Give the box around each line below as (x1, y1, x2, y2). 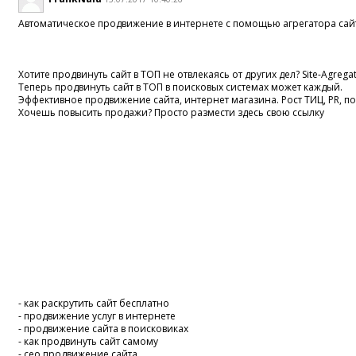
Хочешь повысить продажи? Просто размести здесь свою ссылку (18, 106, 325, 120)
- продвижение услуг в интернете (18, 309, 176, 323)
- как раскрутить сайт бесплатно (18, 296, 170, 311)
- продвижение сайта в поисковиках (18, 322, 189, 336)
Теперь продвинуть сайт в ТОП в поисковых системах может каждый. (18, 80, 343, 95)
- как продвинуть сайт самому (18, 335, 159, 349)
